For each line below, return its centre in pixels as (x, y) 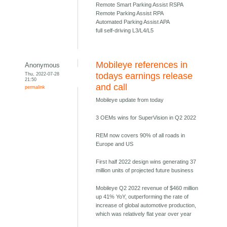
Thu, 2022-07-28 (42, 74)
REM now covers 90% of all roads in (141, 136)
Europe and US (115, 144)
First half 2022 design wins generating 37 (146, 162)
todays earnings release (144, 76)
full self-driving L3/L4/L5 (125, 31)
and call (112, 87)
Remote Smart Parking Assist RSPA (140, 5)
